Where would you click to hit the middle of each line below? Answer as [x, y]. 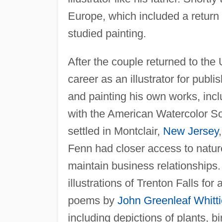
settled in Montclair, [115, 131]
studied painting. [107, 33]
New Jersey [191, 131]
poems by [92, 200]
